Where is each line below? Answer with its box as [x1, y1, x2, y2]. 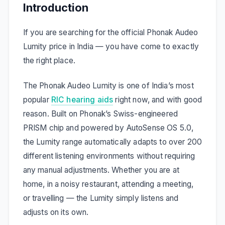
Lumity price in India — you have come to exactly [23, 42, 199, 52]
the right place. [23, 56, 76, 66]
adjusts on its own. [23, 207, 89, 217]
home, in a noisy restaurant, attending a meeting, [23, 179, 194, 189]
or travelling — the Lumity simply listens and [23, 193, 179, 203]
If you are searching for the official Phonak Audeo [23, 28, 198, 38]
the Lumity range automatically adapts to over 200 [23, 137, 202, 147]
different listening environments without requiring [23, 151, 195, 161]
